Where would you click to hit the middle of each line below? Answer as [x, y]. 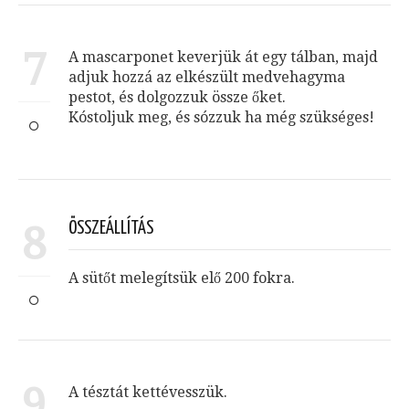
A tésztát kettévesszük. [148, 393]
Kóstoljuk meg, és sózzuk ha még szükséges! [221, 118]
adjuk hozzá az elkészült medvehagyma [207, 78]
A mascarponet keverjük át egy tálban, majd [223, 58]
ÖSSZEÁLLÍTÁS [111, 229]
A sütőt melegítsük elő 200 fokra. [182, 278]
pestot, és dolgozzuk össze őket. [177, 98]
